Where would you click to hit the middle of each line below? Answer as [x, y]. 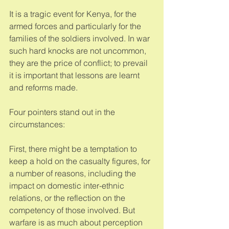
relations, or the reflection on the [68, 198]
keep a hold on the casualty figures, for [81, 161]
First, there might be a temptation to [74, 148]
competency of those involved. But [73, 210]
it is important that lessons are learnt [75, 75]
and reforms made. [44, 87]
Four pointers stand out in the [63, 112]
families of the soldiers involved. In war [81, 38]
